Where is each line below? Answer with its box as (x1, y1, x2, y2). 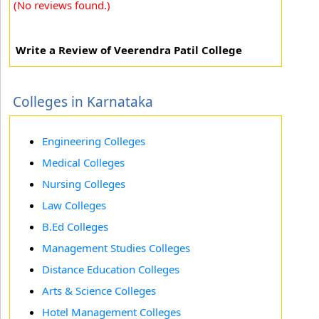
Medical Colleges (42, 155, 125, 169)
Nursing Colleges (42, 177, 125, 191)
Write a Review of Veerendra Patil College (16, 43, 242, 57)
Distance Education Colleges (42, 262, 179, 276)
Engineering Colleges (42, 134, 145, 148)
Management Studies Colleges (42, 241, 190, 255)
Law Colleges (42, 198, 106, 212)
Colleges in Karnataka (13, 93, 153, 111)
